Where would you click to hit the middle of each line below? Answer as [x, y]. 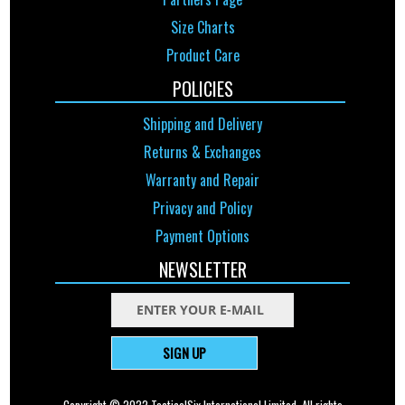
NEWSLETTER [202, 270]
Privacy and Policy [202, 208]
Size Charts [202, 28]
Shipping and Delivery [202, 124]
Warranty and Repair [202, 180]
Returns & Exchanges [202, 152]
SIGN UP [184, 353]
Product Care [202, 56]
